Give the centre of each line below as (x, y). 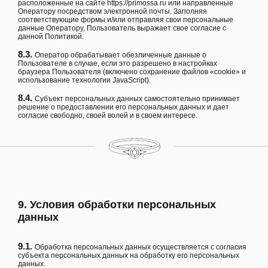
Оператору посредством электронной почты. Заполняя (112, 12)
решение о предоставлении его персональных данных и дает (124, 107)
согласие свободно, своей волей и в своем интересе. (108, 116)
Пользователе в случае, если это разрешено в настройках (118, 64)
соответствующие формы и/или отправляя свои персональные (126, 20)
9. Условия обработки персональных (117, 205)
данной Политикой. (51, 37)
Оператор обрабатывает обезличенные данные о (121, 55)
